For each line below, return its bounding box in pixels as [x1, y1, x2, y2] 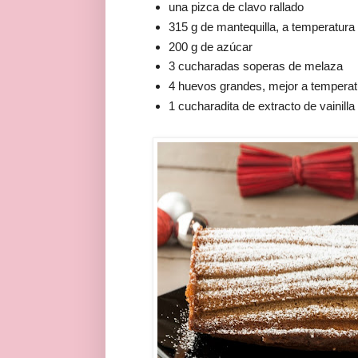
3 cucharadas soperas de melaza [168, 59, 346, 74]
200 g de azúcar [168, 39, 253, 54]
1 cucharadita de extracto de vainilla [168, 99, 355, 113]
